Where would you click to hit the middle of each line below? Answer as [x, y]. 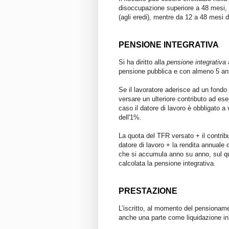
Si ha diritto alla [143, 62]
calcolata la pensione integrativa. [167, 163]
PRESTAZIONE [148, 191]
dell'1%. [130, 117]
